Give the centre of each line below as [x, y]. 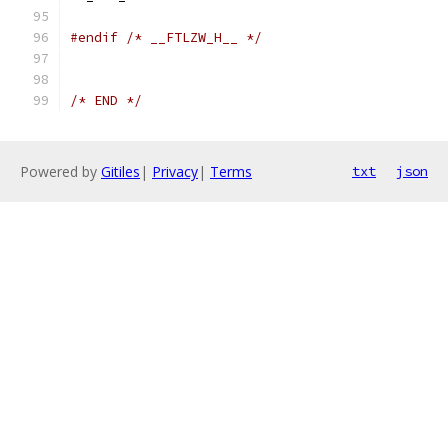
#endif [94, 37]
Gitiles [120, 171]
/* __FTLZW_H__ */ [194, 37]
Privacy [175, 171]
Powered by [60, 171]
